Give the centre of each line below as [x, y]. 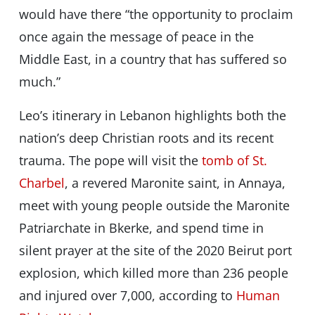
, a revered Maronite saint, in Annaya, [175, 183]
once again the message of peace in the [136, 37]
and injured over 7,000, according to [127, 296]
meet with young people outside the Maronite [154, 206]
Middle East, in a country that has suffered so [153, 59]
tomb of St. [234, 161]
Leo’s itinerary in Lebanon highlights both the [152, 116]
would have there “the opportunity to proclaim [156, 14]
